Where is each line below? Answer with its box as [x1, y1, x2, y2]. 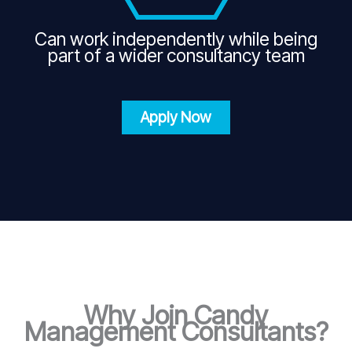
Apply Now [141, 108, 211, 127]
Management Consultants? [24, 316, 328, 348]
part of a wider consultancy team [47, 45, 305, 68]
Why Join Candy [84, 299, 268, 332]
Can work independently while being [35, 28, 317, 51]
